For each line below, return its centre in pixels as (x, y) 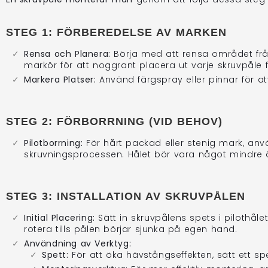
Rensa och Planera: (67, 54)
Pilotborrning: (54, 143)
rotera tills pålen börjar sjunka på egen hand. (131, 229)
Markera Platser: (60, 79)
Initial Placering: (60, 217)
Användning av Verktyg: (78, 243)
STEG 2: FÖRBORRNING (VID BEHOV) (114, 121)
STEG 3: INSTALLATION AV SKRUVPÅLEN (126, 196)
